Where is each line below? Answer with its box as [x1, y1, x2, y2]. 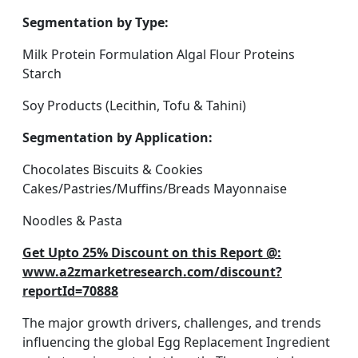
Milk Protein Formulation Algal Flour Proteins [22, 46, 295, 63]
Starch [22, 65, 62, 82]
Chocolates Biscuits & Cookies [22, 161, 203, 178]
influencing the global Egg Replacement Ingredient [22, 333, 330, 351]
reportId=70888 [22, 282, 118, 300]
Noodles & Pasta [22, 212, 122, 229]
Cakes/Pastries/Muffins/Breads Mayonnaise [22, 180, 287, 197]
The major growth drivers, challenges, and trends [22, 314, 321, 332]
